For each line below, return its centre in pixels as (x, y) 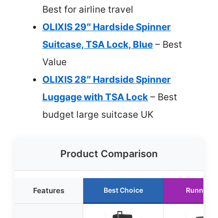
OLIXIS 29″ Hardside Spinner (107, 27)
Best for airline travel (88, 9)
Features (49, 191)
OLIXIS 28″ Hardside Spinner (107, 79)
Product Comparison (109, 154)
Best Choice (123, 190)
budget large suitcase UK (98, 114)
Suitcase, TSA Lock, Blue (98, 44)
